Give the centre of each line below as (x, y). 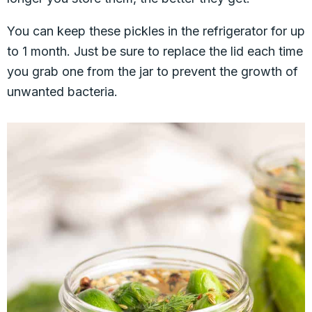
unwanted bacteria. (62, 92)
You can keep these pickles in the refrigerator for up (156, 31)
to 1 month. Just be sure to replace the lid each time (155, 51)
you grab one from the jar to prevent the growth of (153, 71)
